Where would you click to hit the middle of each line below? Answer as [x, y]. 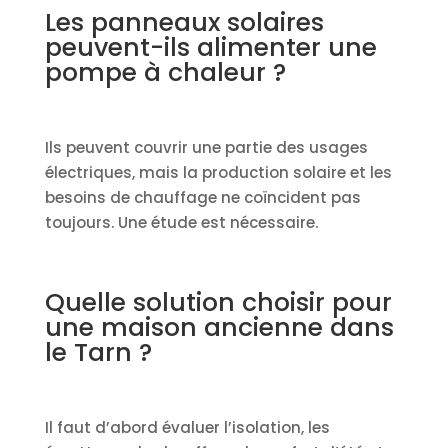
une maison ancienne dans [219, 327]
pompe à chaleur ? [165, 72]
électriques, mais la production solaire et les [218, 172]
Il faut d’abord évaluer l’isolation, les [187, 427]
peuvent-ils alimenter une [210, 47]
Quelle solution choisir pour [218, 302]
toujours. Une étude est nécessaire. [181, 222]
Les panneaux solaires [184, 22]
